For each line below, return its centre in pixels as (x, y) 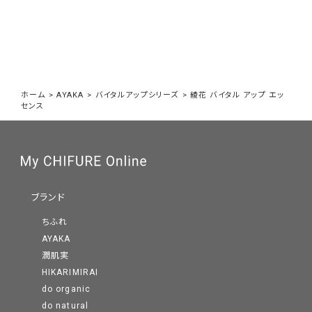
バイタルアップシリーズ (137, 95)
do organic (66, 289)
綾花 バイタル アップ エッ (237, 95)
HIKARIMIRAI (70, 273)
